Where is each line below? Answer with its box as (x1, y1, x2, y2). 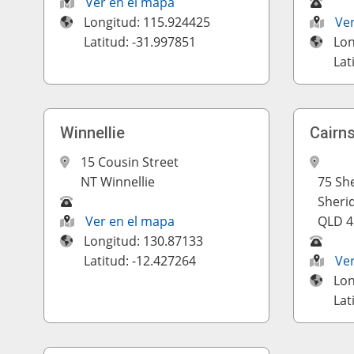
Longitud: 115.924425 (84, 13, 211, 31)
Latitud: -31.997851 (84, 33, 197, 51)
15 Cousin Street (81, 153, 179, 171)
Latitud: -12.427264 (84, 252, 197, 269)
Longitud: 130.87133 (84, 232, 204, 250)
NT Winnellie (81, 173, 156, 190)
